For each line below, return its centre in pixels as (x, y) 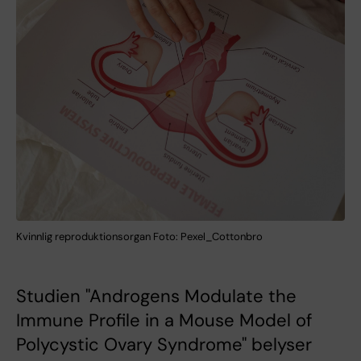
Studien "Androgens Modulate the (156, 296)
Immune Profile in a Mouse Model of (164, 320)
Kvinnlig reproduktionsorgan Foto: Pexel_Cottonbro (139, 236)
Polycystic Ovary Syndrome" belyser (164, 344)
